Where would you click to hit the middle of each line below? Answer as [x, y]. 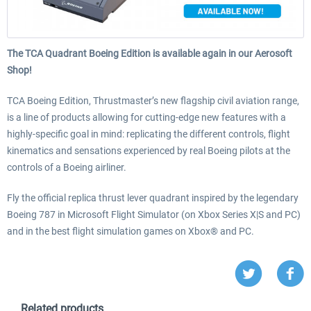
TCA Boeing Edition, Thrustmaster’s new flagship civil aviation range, [153, 100]
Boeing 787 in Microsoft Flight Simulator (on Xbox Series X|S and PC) [154, 214]
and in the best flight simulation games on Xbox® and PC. [131, 231]
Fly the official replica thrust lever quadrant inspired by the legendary [153, 197]
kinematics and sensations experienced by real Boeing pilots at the [149, 150]
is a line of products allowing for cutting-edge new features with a [146, 117]
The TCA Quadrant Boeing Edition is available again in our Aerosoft [150, 53]
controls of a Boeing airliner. [67, 167]
